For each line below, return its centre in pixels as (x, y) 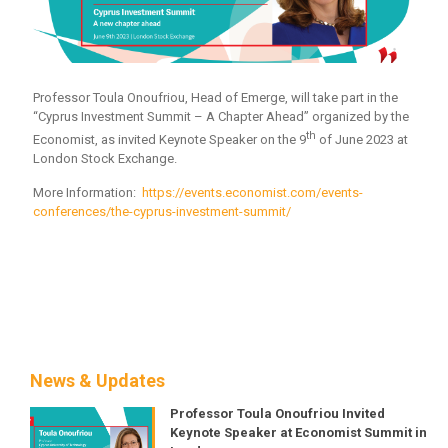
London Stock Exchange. (105, 159)
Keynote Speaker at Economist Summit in (299, 433)
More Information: (87, 193)
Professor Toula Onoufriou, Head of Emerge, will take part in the (215, 97)
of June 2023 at (362, 140)
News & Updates (97, 381)
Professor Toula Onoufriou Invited (278, 414)
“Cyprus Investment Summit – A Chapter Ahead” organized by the (221, 116)
